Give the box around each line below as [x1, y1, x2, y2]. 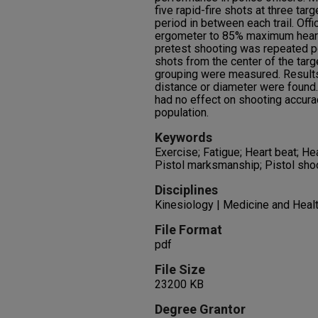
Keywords [155, 130, 212, 145]
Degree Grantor [155, 302, 246, 317]
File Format [155, 222, 222, 237]
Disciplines [155, 182, 218, 197]
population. [155, 106, 209, 119]
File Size [155, 262, 205, 277]
